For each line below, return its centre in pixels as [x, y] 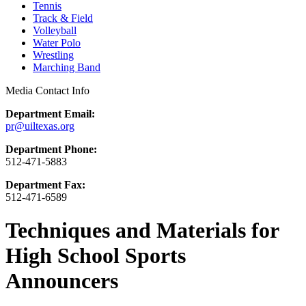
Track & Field [63, 18]
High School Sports [96, 256]
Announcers [62, 281]
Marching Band [67, 67]
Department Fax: [45, 185]
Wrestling [53, 55]
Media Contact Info [47, 91]
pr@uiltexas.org [40, 126]
